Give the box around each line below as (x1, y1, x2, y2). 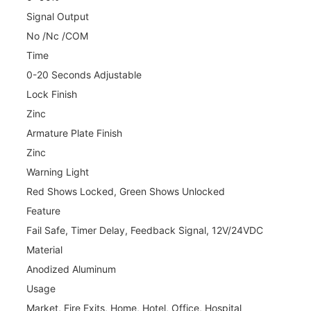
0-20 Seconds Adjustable (26, 68, 142, 81)
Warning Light (26, 165, 89, 178)
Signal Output (26, 10, 89, 22)
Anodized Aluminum (26, 262, 116, 275)
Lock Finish (26, 87, 77, 100)
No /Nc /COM (26, 29, 88, 42)
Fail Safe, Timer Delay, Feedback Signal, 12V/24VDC (26, 224, 263, 236)
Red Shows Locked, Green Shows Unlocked (26, 185, 225, 197)
